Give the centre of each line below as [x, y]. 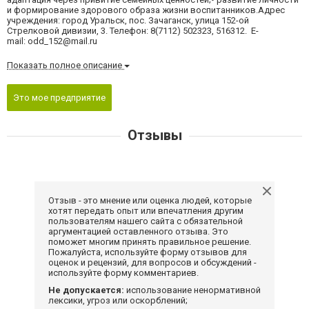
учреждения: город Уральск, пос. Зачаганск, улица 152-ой [128, 20]
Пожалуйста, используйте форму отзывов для [148, 252]
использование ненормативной [192, 290]
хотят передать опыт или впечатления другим [146, 211]
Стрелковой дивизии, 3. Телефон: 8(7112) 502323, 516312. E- [133, 30]
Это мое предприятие [59, 98]
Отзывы [154, 136]
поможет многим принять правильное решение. [150, 242]
